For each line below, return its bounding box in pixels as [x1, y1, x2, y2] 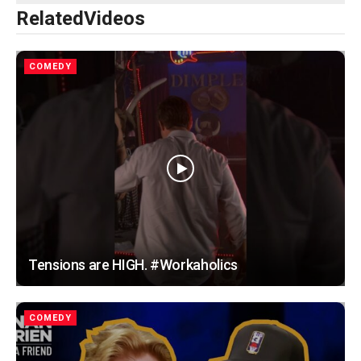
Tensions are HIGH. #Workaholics [28, 255, 238, 273]
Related [16, 6, 84, 30]
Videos [84, 6, 145, 30]
